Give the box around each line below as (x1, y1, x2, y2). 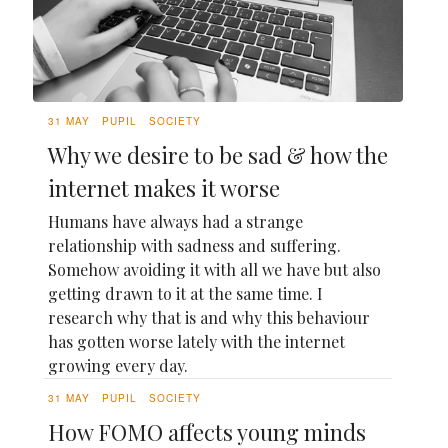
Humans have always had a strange (48, 211, 303, 233)
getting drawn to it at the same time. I (48, 283, 323, 305)
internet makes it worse (48, 173, 280, 204)
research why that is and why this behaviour (48, 307, 370, 329)
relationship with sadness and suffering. (48, 235, 341, 257)
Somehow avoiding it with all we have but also (48, 259, 381, 281)
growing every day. (48, 355, 188, 377)
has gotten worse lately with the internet (48, 331, 345, 353)
